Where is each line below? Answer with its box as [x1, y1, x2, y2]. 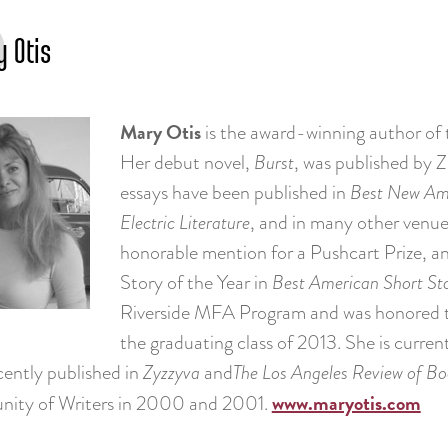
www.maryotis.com [271, 387, 421, 418]
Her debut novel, [119, 147, 254, 177]
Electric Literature [119, 207, 250, 237]
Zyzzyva [142, 357, 200, 387]
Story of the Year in [119, 267, 272, 297]
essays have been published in [119, 177, 350, 207]
